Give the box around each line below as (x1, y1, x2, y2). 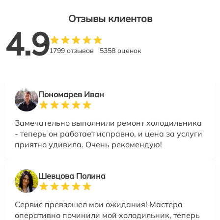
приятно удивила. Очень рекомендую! (15, 139, 162, 150)
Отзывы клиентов (68, 12, 152, 25)
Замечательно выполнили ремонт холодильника (15, 118, 202, 128)
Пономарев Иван (38, 89, 104, 100)
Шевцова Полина (38, 171, 106, 181)
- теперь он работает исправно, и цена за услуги (15, 129, 202, 139)
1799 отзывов (49, 46, 94, 55)
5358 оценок (100, 46, 141, 55)
